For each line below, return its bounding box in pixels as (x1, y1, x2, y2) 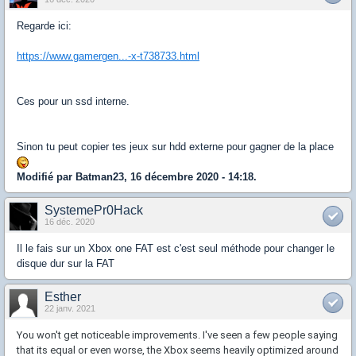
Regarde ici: (17, 20, 72, 32)
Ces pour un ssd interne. (17, 95, 130, 107)
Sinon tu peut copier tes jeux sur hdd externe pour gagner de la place (17, 141, 334, 153)
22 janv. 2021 (44, 304, 95, 313)
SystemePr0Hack (44, 203, 143, 217)
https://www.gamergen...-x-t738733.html (17, 50, 199, 62)
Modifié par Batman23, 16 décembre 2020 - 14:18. (17, 171, 257, 183)
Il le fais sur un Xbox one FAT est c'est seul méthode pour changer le (17, 242, 335, 254)
